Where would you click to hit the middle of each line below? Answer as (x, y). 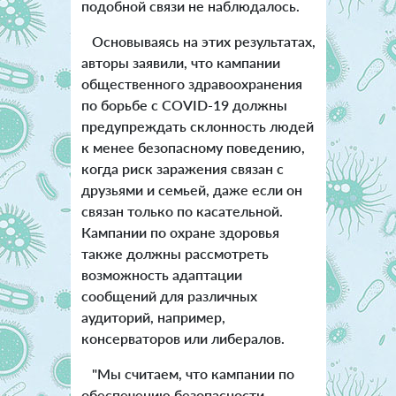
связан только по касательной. (182, 210)
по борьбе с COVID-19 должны (184, 104)
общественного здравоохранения (191, 83)
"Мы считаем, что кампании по (187, 373)
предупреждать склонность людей (197, 126)
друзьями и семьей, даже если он (191, 189)
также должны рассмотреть (175, 253)
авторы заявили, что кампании (180, 62)
